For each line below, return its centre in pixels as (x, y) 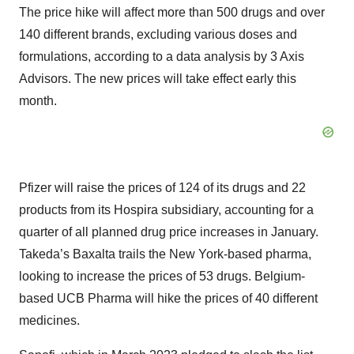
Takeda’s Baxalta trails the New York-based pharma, (165, 254)
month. (38, 101)
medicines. (49, 321)
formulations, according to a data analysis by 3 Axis (162, 57)
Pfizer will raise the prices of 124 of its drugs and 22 (162, 188)
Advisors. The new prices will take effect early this (158, 79)
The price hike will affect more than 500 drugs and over (172, 13)
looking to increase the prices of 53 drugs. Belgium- (162, 277)
